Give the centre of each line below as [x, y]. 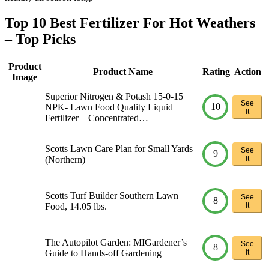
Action [247, 71]
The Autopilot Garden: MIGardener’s [116, 242]
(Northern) [65, 159]
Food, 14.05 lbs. [76, 206]
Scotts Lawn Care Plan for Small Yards [119, 148]
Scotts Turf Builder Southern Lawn [112, 195]
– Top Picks [40, 39]
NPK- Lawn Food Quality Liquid [109, 107]
